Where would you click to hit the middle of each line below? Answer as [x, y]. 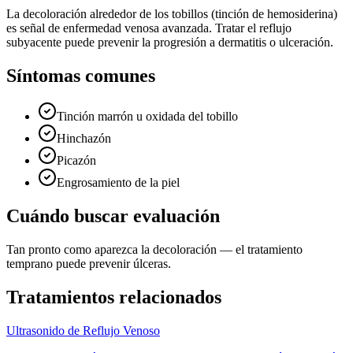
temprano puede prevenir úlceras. [89, 264]
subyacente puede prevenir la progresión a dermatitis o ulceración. [170, 42]
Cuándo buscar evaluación [113, 216]
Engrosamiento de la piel [118, 183]
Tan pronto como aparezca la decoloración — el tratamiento [154, 250]
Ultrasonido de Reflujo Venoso [83, 331]
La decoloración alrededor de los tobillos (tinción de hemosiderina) [172, 13]
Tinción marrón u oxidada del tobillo [147, 117]
